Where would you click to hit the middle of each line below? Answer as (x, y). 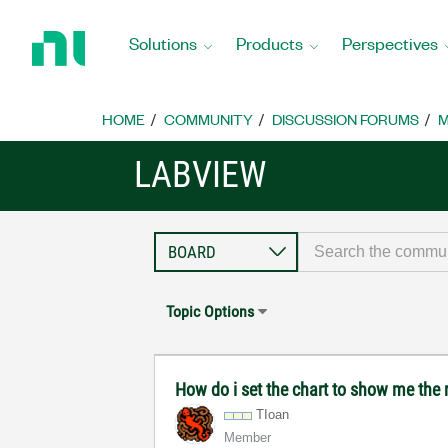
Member (248, 437)
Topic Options (210, 311)
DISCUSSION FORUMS (345, 119)
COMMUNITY (208, 119)
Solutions (163, 42)
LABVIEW (200, 175)
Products (269, 42)
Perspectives (390, 42)
